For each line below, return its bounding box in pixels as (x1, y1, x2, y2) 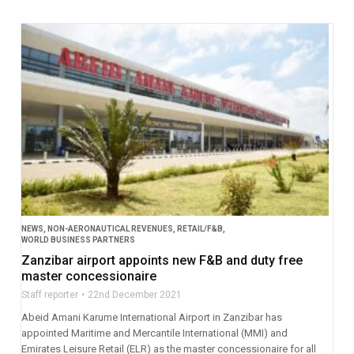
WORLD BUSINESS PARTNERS (21, 235, 135, 245)
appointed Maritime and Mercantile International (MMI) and (21, 327, 288, 340)
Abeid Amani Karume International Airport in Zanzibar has (21, 311, 282, 324)
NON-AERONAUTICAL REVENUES (47, 224, 173, 234)
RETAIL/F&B (176, 224, 223, 234)
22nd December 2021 (87, 289, 182, 301)
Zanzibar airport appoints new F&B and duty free (21, 253, 303, 269)
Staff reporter (21, 289, 78, 301)
